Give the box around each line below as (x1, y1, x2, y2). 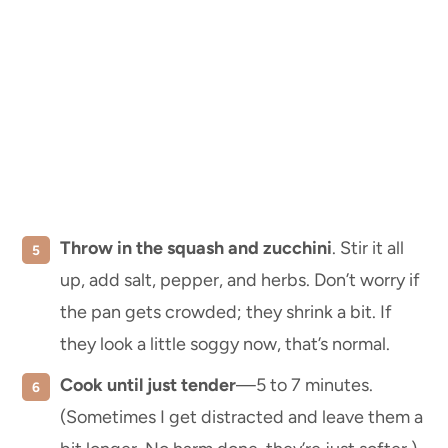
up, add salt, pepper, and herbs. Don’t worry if (60, 269, 420, 292)
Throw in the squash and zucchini (60, 237, 332, 260)
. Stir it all (332, 237, 404, 260)
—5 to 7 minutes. (236, 374, 373, 397)
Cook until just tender (60, 374, 236, 397)
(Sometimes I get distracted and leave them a (60, 406, 423, 429)
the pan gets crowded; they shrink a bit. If (60, 301, 392, 324)
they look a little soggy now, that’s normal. (60, 333, 390, 356)
